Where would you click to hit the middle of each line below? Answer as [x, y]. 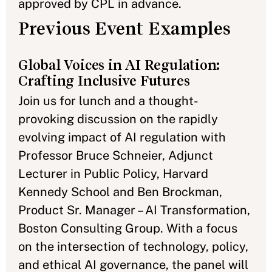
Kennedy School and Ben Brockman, [120, 192]
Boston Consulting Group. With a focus [128, 228]
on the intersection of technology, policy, [133, 246]
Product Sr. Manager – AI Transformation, [134, 210]
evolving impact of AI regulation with [122, 137]
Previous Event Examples [124, 28]
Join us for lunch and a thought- [108, 100]
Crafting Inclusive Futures [104, 80]
